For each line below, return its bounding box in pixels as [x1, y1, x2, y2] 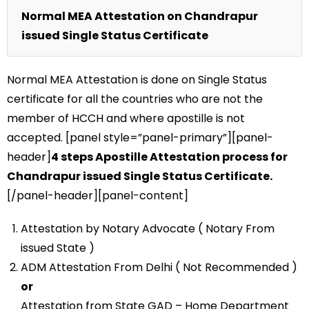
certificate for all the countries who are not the [7, 90, 263, 107]
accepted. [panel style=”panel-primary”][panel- [7, 129, 273, 146]
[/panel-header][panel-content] [7, 187, 188, 203]
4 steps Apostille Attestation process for [51, 148, 288, 165]
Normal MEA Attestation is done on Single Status [7, 71, 267, 88]
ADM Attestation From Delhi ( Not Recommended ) [21, 259, 297, 275]
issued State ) [21, 239, 94, 256]
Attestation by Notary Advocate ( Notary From [21, 220, 275, 237]
